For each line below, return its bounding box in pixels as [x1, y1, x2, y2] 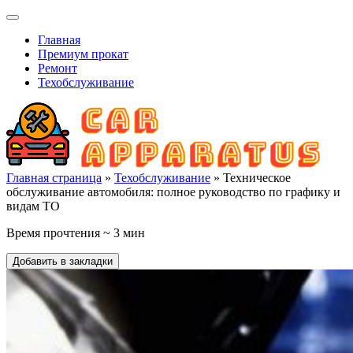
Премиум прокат [38, 47, 128, 61]
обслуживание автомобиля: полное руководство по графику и [6, 185, 340, 199]
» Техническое [210, 171, 291, 184]
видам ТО [6, 199, 60, 213]
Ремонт [38, 61, 77, 75]
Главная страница [6, 171, 102, 184]
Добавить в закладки [13, 255, 113, 267]
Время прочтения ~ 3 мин [6, 226, 145, 240]
